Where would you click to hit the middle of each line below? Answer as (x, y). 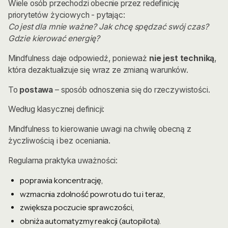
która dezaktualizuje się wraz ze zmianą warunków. (98, 70)
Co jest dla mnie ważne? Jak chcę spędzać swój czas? (108, 27)
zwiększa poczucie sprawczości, (77, 208)
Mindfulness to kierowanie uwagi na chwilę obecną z (99, 129)
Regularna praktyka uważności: (63, 160)
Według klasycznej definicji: (56, 109)
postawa (36, 90)
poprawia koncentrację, (61, 180)
